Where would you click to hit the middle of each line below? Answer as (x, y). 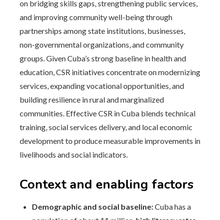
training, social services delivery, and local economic (106, 127)
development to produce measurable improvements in (110, 141)
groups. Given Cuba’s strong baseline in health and (103, 58)
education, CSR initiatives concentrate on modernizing (110, 72)
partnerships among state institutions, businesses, (102, 31)
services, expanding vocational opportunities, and (102, 86)
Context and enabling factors (107, 184)
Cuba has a (172, 206)
